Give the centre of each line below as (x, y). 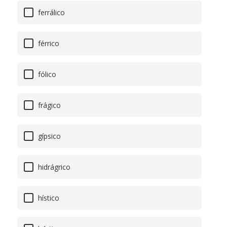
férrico (48, 44)
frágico (48, 105)
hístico (48, 198)
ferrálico (50, 13)
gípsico (48, 136)
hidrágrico (53, 167)
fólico (46, 74)
